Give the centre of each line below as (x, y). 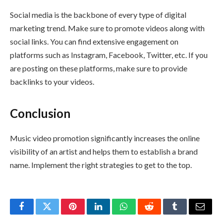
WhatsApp (142, 214)
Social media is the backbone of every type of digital (98, 15)
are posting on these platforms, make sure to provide (99, 68)
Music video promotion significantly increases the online (105, 138)
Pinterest (88, 214)
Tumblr (187, 214)
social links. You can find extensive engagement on (94, 42)
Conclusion (40, 113)
